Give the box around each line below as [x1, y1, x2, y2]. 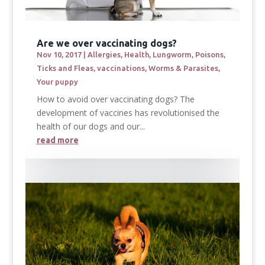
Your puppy [36, 77, 78, 86]
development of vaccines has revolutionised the [36, 107, 219, 119]
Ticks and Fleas [36, 64, 93, 73]
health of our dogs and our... [36, 121, 145, 132]
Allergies [87, 50, 121, 59]
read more [36, 135, 79, 146]
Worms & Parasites [148, 64, 218, 73]
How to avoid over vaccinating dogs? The [36, 93, 195, 105]
